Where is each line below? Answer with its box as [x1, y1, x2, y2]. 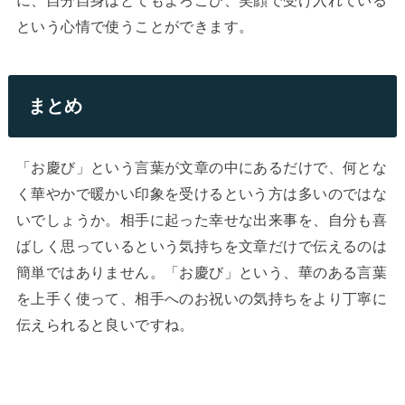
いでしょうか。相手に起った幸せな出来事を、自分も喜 [15, 212, 388, 229]
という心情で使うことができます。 [15, 17, 254, 34]
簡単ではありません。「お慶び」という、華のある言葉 [15, 264, 388, 281]
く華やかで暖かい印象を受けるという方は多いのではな [15, 185, 388, 202]
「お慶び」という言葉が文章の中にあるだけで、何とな [15, 159, 388, 176]
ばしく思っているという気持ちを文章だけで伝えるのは [15, 238, 388, 255]
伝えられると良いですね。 [15, 316, 194, 334]
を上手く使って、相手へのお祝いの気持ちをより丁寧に [15, 290, 388, 307]
